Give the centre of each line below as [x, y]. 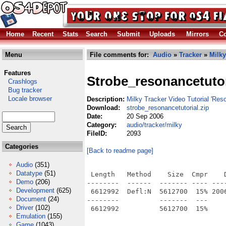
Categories [21, 147]
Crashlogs [20, 81]
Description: [107, 99]
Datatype [29, 173]
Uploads [162, 34]
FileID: [98, 133]
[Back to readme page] [120, 151]
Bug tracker [22, 90]
